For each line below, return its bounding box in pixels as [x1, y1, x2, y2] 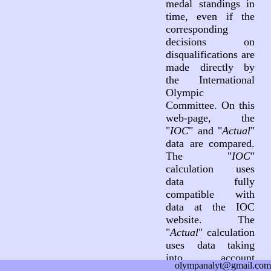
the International [165, 74, 255, 86]
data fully [165, 175, 255, 188]
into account [165, 252, 255, 264]
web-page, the [165, 112, 255, 124]
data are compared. [165, 137, 255, 149]
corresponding [165, 23, 228, 35]
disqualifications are [165, 48, 255, 60]
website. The [165, 214, 255, 226]
